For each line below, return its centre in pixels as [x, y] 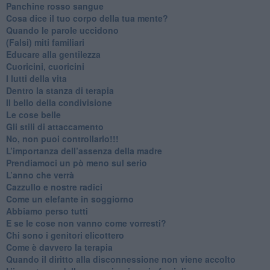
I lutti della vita [36, 78]
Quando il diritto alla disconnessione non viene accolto [121, 259]
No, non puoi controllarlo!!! [62, 138]
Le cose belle [33, 114]
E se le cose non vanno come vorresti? [86, 223]
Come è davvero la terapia [59, 247]
